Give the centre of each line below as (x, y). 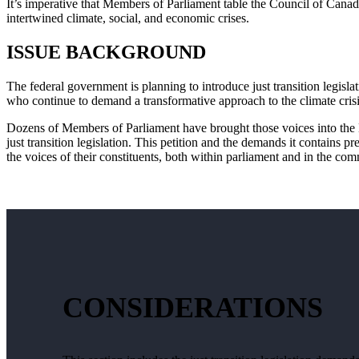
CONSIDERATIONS (193, 307)
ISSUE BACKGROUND (106, 52)
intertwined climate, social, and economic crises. (129, 18)
